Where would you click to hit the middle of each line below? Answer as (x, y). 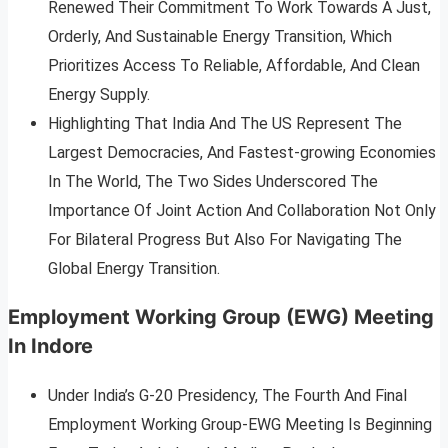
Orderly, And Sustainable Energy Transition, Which (220, 37)
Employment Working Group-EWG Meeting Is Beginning (240, 425)
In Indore (50, 346)
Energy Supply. (99, 95)
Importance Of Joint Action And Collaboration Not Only (242, 211)
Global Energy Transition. (134, 269)
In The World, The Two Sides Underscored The (213, 182)
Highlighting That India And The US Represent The (225, 124)
